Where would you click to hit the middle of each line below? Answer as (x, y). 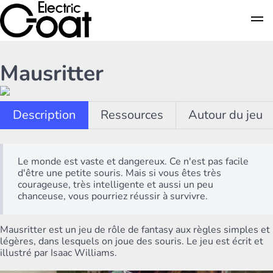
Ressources (132, 115)
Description (44, 115)
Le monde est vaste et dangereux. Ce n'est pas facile (133, 161)
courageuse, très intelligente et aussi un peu (115, 184)
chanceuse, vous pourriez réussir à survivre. (113, 196)
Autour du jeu (225, 115)
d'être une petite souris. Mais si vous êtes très (119, 173)
